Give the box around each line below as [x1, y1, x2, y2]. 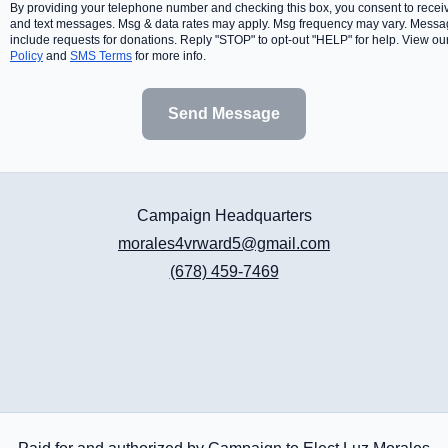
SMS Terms [70, 49, 132, 64]
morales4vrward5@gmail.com [118, 235, 330, 253]
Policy [10, 49, 43, 64]
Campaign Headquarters [136, 207, 312, 225]
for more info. [135, 49, 206, 64]
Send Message [168, 105, 280, 123]
